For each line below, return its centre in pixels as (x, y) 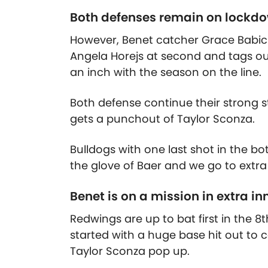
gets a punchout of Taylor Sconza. (164, 119)
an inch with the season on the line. (166, 72)
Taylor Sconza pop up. (130, 251)
